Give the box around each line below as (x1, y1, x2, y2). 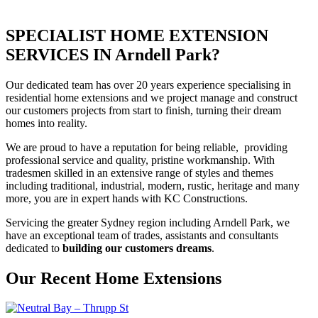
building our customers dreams (60, 241, 212, 254)
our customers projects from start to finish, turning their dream (6, 104, 281, 116)
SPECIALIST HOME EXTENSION (6, 26, 268, 45)
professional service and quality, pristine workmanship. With (6, 153, 275, 166)
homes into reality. (6, 116, 87, 129)
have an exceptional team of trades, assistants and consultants (6, 229, 278, 241)
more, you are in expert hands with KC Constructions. (6, 192, 248, 204)
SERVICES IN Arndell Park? (6, 45, 220, 64)
